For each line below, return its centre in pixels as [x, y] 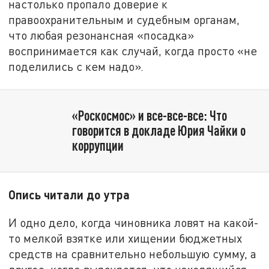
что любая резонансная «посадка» [101, 35]
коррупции [98, 146]
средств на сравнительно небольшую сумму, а [133, 254]
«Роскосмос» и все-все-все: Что [149, 116]
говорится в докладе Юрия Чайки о [159, 131]
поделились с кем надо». [76, 67]
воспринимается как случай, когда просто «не [133, 51]
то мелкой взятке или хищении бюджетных [125, 238]
